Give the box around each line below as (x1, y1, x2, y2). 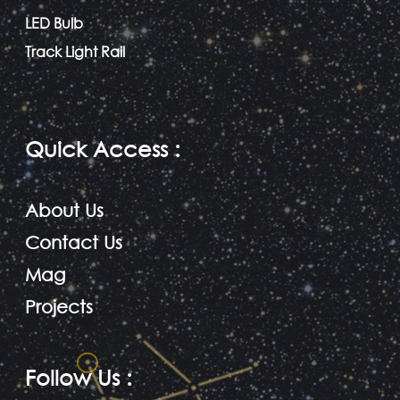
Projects (25, 296, 93, 318)
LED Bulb (25, 13, 83, 33)
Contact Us (25, 232, 122, 254)
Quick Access (25, 135, 168, 162)
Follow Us (25, 363, 120, 391)
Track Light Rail (25, 42, 125, 62)
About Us (25, 200, 104, 221)
